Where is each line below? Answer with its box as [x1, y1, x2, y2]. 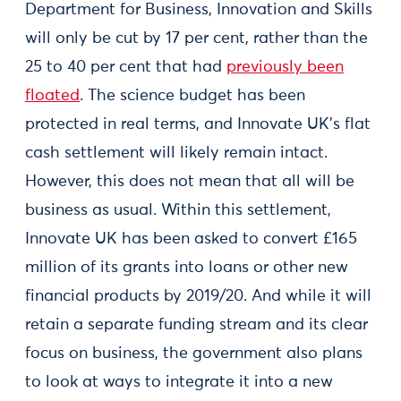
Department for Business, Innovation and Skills [25, 2, 372, 18]
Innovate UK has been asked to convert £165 [25, 231, 357, 247]
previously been [226, 59, 344, 75]
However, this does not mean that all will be [25, 174, 354, 190]
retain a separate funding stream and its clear [25, 317, 368, 333]
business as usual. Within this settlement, [25, 202, 331, 218]
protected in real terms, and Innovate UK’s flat [25, 116, 371, 132]
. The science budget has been [80, 88, 305, 104]
